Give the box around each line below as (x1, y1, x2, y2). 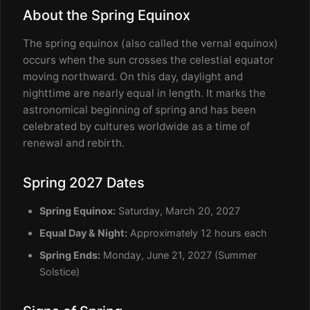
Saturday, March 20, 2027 (116, 205, 240, 217)
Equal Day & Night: (39, 227, 127, 239)
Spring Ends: (39, 249, 100, 261)
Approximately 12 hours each (127, 227, 267, 239)
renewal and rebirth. (23, 136, 125, 149)
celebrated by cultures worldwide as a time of (23, 120, 250, 133)
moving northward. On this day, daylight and (23, 70, 243, 83)
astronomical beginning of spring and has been (23, 103, 256, 116)
